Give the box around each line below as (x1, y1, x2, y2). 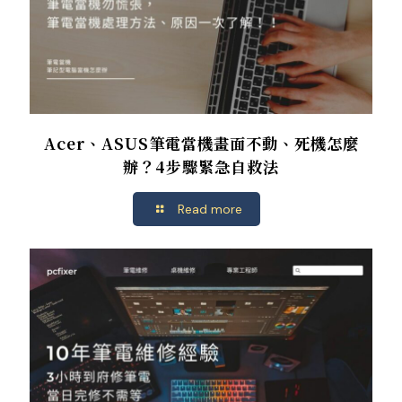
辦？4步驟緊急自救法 (123, 154, 279, 178)
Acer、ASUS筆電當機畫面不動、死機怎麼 (43, 131, 359, 154)
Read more (177, 200, 242, 217)
